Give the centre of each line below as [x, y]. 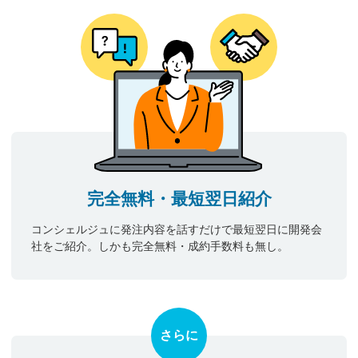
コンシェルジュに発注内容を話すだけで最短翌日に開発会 [176, 229]
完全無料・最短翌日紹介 [179, 198]
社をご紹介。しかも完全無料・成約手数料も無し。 [159, 246]
